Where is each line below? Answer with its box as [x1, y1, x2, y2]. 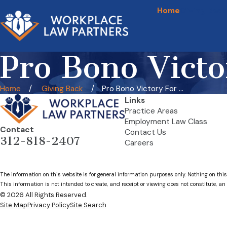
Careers [124, 138, 154, 148]
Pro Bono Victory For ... [102, 84, 184, 94]
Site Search [70, 201, 106, 210]
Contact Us [124, 127, 166, 138]
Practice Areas [124, 106, 178, 117]
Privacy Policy [27, 201, 70, 210]
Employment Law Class [124, 117, 207, 127]
